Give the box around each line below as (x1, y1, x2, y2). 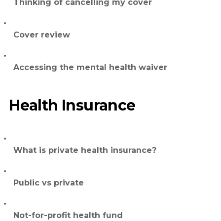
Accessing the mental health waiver (13, 63, 167, 73)
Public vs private (13, 178, 84, 187)
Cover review (13, 30, 70, 40)
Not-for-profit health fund (13, 210, 123, 220)
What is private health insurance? (13, 145, 156, 155)
